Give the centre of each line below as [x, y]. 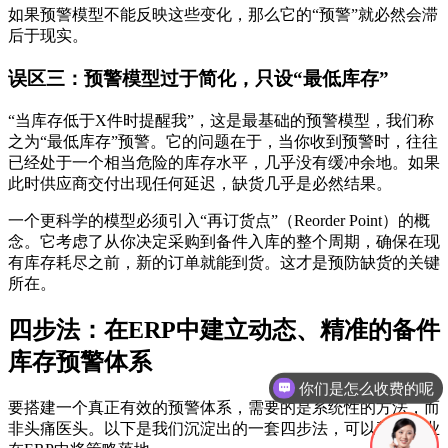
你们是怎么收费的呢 [367, 345]
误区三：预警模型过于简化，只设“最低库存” [198, 78]
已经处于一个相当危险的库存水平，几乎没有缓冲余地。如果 [224, 162]
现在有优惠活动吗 [374, 388]
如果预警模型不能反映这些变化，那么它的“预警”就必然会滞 [223, 15]
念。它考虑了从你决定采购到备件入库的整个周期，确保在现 [224, 241]
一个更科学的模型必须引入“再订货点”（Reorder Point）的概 [219, 220]
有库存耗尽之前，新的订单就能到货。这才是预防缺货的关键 [224, 262]
